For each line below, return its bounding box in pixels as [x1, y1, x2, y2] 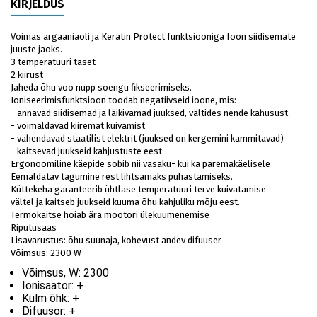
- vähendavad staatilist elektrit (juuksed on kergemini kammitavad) [11, 133, 286, 144]
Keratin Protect [101, 31, 167, 42]
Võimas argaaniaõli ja [11, 31, 101, 42]
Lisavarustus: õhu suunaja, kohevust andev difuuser [11, 235, 221, 246]
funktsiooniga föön [167, 31, 246, 42]
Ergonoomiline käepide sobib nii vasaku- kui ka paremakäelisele [11, 158, 270, 169]
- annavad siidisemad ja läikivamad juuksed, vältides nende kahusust [11, 108, 290, 118]
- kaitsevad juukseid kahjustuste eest [11, 146, 164, 156]
